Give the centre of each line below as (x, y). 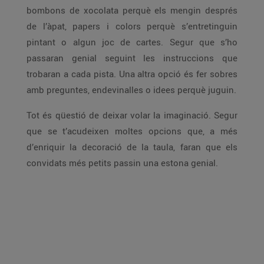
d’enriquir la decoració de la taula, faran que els (132, 147)
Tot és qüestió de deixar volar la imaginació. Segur (132, 115)
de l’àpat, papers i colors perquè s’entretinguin (132, 26)
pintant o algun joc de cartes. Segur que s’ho (132, 42)
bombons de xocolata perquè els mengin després (132, 10)
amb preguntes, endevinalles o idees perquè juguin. (131, 90)
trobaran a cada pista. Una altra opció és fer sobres (132, 74)
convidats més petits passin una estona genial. (122, 163)
